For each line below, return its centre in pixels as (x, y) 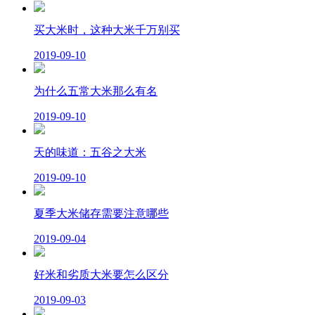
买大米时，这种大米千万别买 (107, 30)
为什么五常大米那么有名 (96, 91)
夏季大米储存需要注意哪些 (101, 213)
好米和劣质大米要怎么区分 (101, 275)
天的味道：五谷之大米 (90, 152)
